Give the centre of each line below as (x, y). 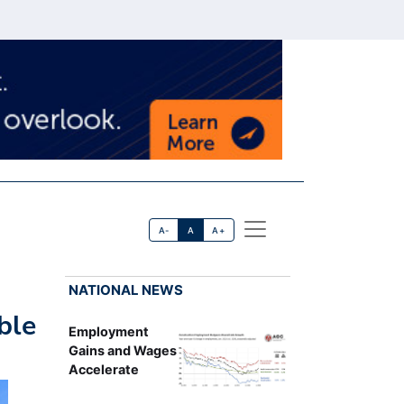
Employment (108, 331)
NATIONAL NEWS (125, 289)
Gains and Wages (122, 350)
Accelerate (103, 369)
